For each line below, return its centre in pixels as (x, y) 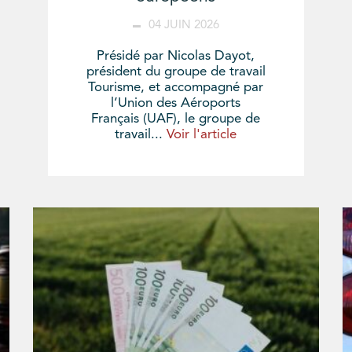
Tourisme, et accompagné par (176, 87)
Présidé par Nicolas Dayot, (176, 56)
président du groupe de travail (176, 71)
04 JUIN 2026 (183, 25)
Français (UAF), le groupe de (176, 119)
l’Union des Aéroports (176, 103)
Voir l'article (202, 134)
